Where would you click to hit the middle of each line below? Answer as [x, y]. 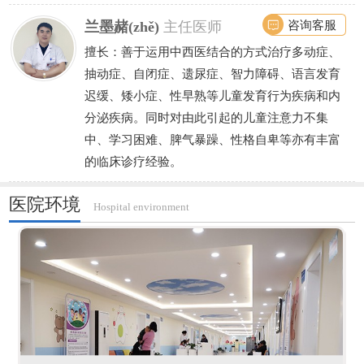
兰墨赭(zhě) [123, 27]
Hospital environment [142, 206]
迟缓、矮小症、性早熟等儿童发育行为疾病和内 [212, 96]
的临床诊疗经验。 [133, 162]
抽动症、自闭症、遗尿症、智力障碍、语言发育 [212, 74]
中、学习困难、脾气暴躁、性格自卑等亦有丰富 [212, 140]
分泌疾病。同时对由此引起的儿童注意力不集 [206, 118]
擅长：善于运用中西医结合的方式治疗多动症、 [212, 52]
